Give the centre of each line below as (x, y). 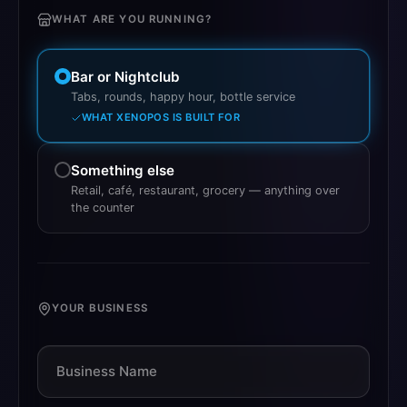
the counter (103, 208)
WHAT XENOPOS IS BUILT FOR (161, 118)
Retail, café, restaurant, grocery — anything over (205, 191)
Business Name (107, 371)
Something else (123, 171)
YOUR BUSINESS (100, 308)
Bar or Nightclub (125, 76)
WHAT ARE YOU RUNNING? (132, 19)
